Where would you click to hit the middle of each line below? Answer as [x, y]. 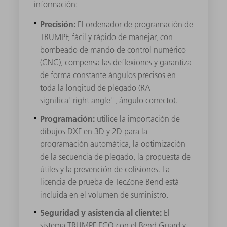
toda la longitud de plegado [89, 87]
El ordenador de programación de [135, 24]
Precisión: [58, 24]
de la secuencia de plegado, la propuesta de [115, 156]
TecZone [129, 182]
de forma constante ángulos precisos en [108, 75]
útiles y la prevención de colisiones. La [105, 169]
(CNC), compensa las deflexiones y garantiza [116, 62]
